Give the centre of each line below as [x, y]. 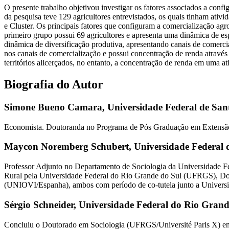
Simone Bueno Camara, [56, 107]
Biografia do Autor [54, 85]
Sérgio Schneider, [41, 204]
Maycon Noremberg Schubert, [69, 147]
